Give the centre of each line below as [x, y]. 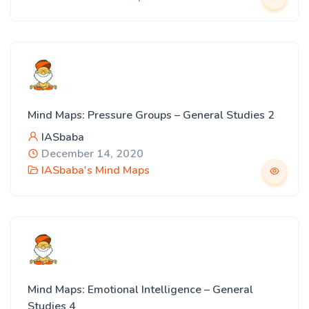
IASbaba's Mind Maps [96, 170]
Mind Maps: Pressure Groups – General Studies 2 [151, 115]
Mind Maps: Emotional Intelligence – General [140, 290]
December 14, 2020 [91, 154]
